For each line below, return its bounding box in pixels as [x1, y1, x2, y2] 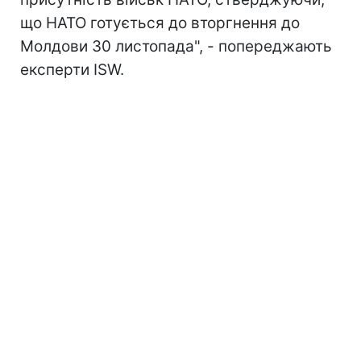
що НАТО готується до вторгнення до [20, 13, 300, 32]
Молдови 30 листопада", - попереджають [20, 36, 332, 56]
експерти [20, 60, 93, 79]
